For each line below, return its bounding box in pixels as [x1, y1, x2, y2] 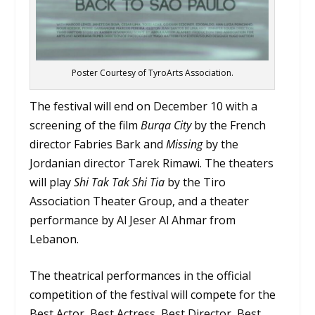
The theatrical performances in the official [30, 268, 252, 284]
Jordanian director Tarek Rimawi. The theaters [30, 155, 274, 171]
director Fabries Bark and [30, 136, 167, 152]
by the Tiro [165, 174, 226, 190]
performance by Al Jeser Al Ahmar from [30, 212, 236, 228]
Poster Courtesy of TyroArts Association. [71, 66, 233, 79]
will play [30, 174, 75, 190]
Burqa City [141, 117, 192, 133]
